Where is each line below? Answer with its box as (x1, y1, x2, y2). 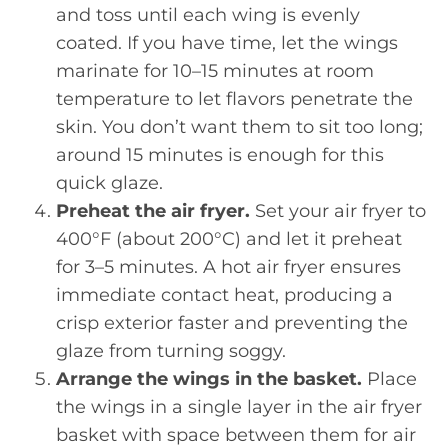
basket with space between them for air (56, 424, 416, 446)
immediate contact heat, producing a (56, 284, 393, 306)
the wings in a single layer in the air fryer (56, 396, 422, 418)
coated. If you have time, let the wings (56, 32, 398, 54)
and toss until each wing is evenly (56, 4, 360, 26)
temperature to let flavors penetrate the (56, 88, 413, 110)
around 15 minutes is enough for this (56, 144, 384, 166)
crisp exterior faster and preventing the (56, 312, 408, 334)
